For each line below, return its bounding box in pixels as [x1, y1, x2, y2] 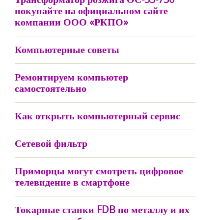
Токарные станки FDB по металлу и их [15, 203, 190, 216]
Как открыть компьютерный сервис [15, 109, 180, 122]
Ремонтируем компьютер [15, 70, 128, 83]
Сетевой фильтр [15, 137, 87, 150]
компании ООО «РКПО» [15, 15, 128, 28]
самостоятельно [15, 82, 86, 95]
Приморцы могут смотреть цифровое [15, 164, 183, 177]
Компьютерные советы [15, 43, 119, 56]
